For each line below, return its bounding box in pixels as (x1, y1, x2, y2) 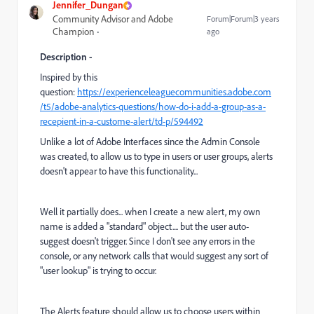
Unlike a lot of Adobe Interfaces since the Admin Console (40, 135, 260, 148)
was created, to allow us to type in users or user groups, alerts (40, 150, 273, 163)
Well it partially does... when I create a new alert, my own (40, 205, 260, 218)
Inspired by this (40, 71, 97, 83)
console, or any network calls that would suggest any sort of (40, 250, 268, 262)
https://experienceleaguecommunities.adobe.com (77, 86, 271, 98)
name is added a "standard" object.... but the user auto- (40, 220, 249, 233)
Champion (53, 25, 94, 38)
